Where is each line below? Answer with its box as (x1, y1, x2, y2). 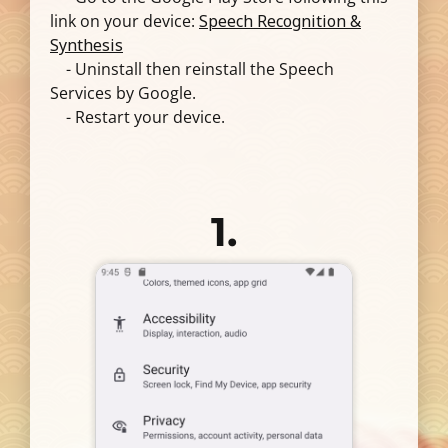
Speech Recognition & (199, 10, 361, 32)
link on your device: (50, 10, 199, 32)
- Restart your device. (50, 106, 225, 128)
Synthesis (50, 34, 123, 56)
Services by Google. (50, 82, 196, 104)
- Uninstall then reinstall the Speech (50, 58, 334, 80)
